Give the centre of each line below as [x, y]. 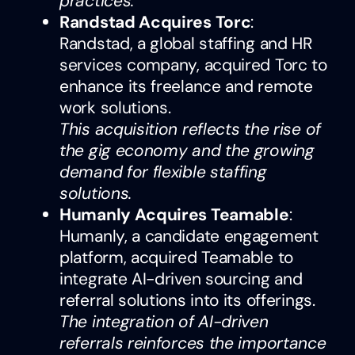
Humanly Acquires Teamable [174, 214]
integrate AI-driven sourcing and [181, 279]
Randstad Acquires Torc [155, 22]
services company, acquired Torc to [193, 65]
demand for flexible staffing [163, 172]
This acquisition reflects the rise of [190, 129]
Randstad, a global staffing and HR [186, 43]
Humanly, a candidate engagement [189, 236]
